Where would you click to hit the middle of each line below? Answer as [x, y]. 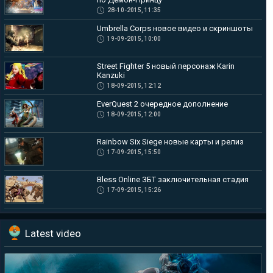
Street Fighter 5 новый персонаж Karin [166, 66]
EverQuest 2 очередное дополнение [163, 104]
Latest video [53, 233]
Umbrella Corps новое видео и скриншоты [175, 28]
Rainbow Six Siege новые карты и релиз [171, 142]
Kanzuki [111, 75]
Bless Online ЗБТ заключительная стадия [173, 179]
